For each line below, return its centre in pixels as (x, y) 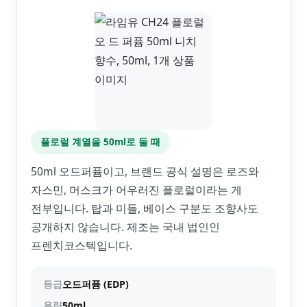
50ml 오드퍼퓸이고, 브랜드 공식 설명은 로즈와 (145, 171)
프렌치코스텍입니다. (82, 245)
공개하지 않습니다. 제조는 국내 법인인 (125, 227)
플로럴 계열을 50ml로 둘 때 (100, 142)
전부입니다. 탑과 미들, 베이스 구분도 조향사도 (145, 208)
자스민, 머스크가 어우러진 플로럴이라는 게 (136, 190)
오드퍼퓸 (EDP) (96, 284)
